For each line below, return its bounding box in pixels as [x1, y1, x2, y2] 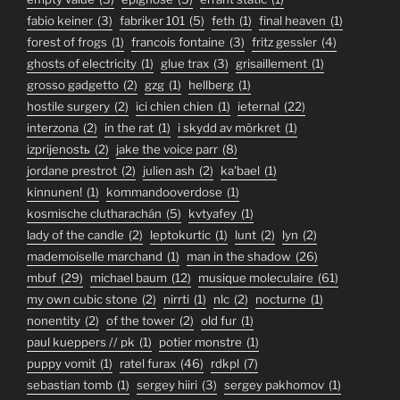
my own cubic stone [27, 292, 137, 307]
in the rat [104, 121, 154, 136]
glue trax [161, 56, 209, 71]
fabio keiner [27, 13, 93, 29]
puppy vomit [27, 356, 96, 371]
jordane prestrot [27, 163, 117, 179]
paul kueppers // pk [27, 335, 135, 350]
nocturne [255, 292, 306, 307]
